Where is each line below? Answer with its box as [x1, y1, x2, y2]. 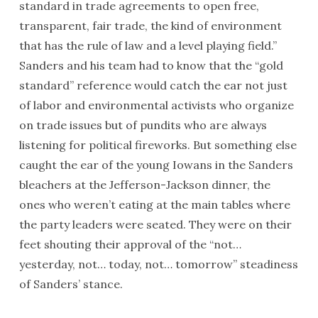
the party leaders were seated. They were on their [18, 217, 292, 231]
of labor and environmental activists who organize [18, 98, 294, 112]
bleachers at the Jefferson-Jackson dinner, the [18, 177, 270, 192]
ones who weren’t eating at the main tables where [18, 197, 290, 212]
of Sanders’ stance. [18, 277, 123, 291]
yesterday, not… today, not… [18, 257, 175, 271]
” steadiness [232, 257, 298, 271]
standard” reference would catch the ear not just [18, 78, 287, 92]
